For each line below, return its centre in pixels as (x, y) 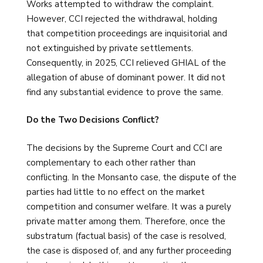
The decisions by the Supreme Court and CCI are (124, 148)
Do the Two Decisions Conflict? (93, 120)
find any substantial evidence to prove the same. (125, 92)
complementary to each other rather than (111, 162)
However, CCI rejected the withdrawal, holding (122, 18)
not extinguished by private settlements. (110, 48)
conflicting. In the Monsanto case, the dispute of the (131, 177)
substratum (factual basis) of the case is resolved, (126, 236)
